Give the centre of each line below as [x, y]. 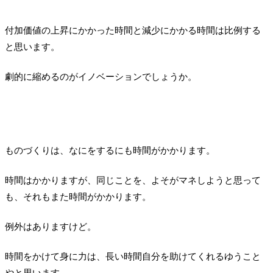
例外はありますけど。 [51, 227]
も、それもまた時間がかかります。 [78, 197]
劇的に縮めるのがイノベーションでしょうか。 [101, 77]
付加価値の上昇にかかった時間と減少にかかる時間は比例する [133, 31]
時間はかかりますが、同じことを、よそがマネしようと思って [133, 181]
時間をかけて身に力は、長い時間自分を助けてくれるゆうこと [133, 257]
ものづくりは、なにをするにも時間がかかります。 [110, 151]
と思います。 [32, 47]
